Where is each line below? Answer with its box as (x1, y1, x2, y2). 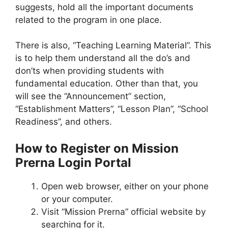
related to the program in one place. (15, 14, 162, 25)
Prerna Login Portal (15, 155, 131, 170)
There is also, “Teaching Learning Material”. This (15, 40, 211, 51)
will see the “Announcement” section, (15, 91, 166, 102)
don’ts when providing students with (15, 66, 164, 76)
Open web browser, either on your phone (41, 181, 209, 191)
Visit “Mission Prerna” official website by (41, 206, 206, 217)
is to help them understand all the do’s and (15, 53, 190, 64)
